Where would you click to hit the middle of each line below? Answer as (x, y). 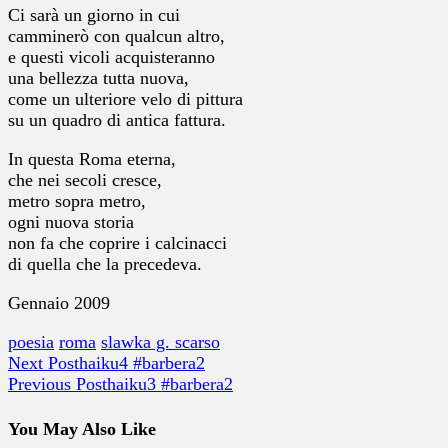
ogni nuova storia (71, 221)
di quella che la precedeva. (105, 263)
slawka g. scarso (160, 341)
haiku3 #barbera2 (170, 383)
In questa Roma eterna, (92, 158)
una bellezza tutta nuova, (98, 77)
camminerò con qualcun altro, (116, 35)
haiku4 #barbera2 (142, 362)
